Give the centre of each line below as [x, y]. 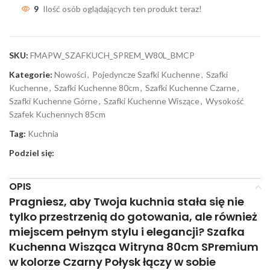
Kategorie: [31, 74]
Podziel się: [32, 153]
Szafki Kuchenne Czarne [191, 88]
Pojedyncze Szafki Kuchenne [146, 74]
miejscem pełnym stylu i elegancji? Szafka [127, 232]
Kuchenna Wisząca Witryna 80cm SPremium [134, 247]
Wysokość [225, 101]
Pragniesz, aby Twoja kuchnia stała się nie [127, 202]
